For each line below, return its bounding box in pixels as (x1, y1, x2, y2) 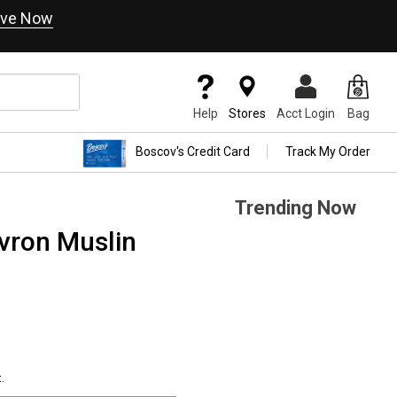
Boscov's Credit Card (136, 144, 250, 160)
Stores (229, 106, 266, 121)
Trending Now (235, 197, 356, 219)
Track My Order (285, 144, 370, 160)
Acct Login (276, 106, 335, 121)
